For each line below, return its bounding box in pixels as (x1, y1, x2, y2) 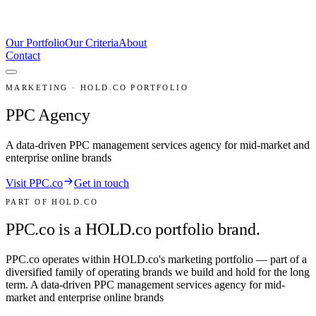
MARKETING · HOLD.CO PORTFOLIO (6, 83, 189, 92)
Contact (6, 49, 40, 61)
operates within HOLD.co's (39, 253, 168, 265)
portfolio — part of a (212, 253, 307, 265)
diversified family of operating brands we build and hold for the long (6, 265, 310, 278)
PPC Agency (6, 105, 90, 124)
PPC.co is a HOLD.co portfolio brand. (6, 219, 260, 238)
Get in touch (74, 176, 129, 189)
